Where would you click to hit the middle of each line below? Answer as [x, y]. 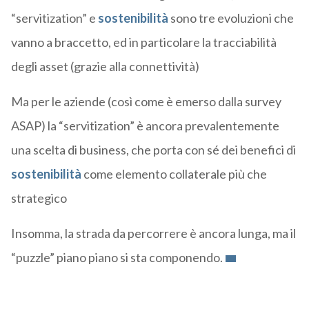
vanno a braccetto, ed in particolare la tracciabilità [143, 42]
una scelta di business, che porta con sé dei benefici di [153, 149]
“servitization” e [54, 18]
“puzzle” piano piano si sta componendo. [117, 257]
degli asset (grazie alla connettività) [105, 66]
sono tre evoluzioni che [231, 18]
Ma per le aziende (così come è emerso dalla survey [146, 101]
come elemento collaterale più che [174, 173]
